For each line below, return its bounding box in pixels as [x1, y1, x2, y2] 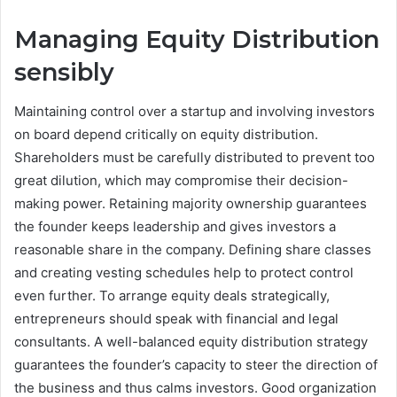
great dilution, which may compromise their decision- [14, 172, 348, 190]
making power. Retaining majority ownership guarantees [14, 195, 367, 213]
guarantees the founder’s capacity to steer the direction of [14, 356, 378, 374]
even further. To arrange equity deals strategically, [14, 287, 330, 305]
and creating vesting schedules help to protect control [14, 264, 354, 282]
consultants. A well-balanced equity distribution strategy [14, 333, 368, 351]
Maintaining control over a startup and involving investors [14, 103, 375, 121]
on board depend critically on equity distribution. [14, 126, 318, 144]
